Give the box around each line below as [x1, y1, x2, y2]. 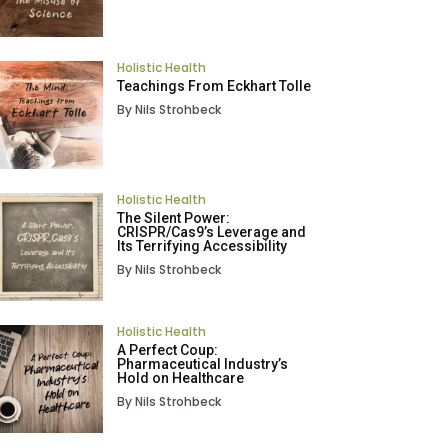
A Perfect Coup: [116, 341, 218, 358]
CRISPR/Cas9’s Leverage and [116, 223, 306, 240]
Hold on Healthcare [116, 369, 244, 386]
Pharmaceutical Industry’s [116, 355, 288, 372]
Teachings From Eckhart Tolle [116, 77, 311, 94]
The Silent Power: [116, 209, 230, 226]
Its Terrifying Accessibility [116, 237, 287, 254]
